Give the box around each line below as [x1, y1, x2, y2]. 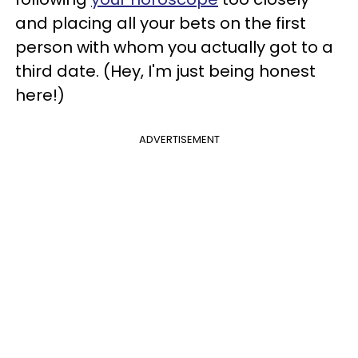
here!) [15, 83, 65, 106]
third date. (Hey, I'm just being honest [15, 59, 316, 82]
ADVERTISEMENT [138, 131, 220, 147]
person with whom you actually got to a [15, 35, 333, 58]
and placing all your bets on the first [15, 11, 306, 34]
